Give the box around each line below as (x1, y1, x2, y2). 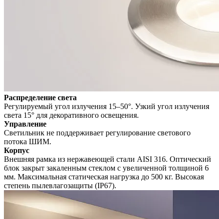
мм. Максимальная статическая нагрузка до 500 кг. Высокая (4, 173, 204, 181)
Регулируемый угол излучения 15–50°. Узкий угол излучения (4, 102, 209, 111)
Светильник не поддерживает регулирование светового (4, 129, 191, 137)
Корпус (4, 146, 29, 155)
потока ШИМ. (4, 137, 51, 146)
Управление (4, 120, 46, 129)
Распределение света (4, 93, 77, 102)
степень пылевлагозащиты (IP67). (4, 181, 116, 190)
